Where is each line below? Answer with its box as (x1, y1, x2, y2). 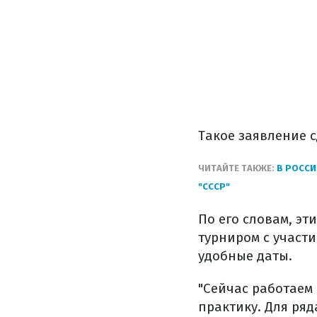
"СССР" (198, 181, 230, 192)
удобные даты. (198, 248, 292, 264)
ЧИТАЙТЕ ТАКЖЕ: (198, 163, 277, 173)
